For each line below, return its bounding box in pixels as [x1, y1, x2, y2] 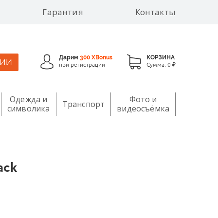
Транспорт [62, 98, 105, 109]
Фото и [129, 94, 157, 105]
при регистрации [59, 60, 105, 68]
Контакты [135, 6, 176, 18]
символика [7, 103, 50, 114]
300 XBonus [80, 54, 112, 61]
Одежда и [10, 94, 48, 105]
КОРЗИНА [146, 54, 175, 61]
